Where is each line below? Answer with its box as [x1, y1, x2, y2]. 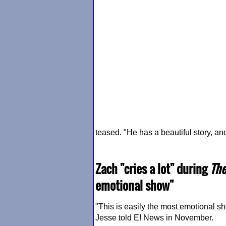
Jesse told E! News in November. [95, 213, 213, 222]
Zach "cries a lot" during [95, 159, 210, 178]
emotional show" [95, 176, 174, 194]
